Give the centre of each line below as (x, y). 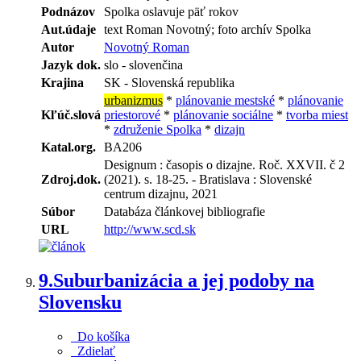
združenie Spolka (158, 130)
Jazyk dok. (71, 65)
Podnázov (68, 12)
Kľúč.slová (71, 115)
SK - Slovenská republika (169, 83)
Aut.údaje (68, 30)
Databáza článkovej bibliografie (185, 212)
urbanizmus (133, 101)
